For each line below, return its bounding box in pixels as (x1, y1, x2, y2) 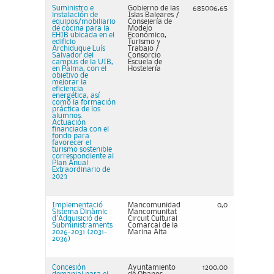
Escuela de (128, 59, 162, 65)
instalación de (52, 12, 98, 18)
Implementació (52, 202, 103, 209)
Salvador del (52, 52, 94, 59)
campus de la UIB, (52, 59, 113, 65)
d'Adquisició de (52, 215, 102, 222)
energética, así (52, 92, 100, 99)
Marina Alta (128, 229, 167, 235)
